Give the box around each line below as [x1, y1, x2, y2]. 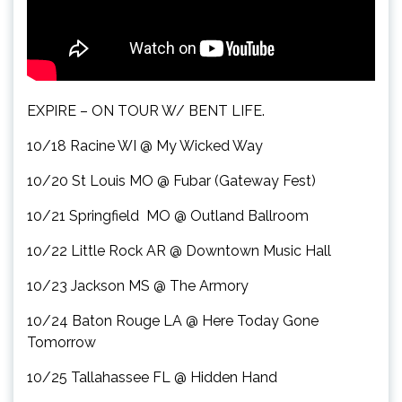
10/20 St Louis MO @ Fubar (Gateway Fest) [27, 171, 316, 189]
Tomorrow [27, 333, 96, 351]
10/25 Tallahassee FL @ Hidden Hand [27, 368, 277, 386]
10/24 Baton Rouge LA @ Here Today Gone [27, 311, 319, 329]
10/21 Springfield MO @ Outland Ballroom [27, 206, 309, 224]
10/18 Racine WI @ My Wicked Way [27, 136, 263, 154]
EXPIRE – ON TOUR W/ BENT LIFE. [27, 101, 265, 119]
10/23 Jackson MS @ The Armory [27, 276, 249, 294]
